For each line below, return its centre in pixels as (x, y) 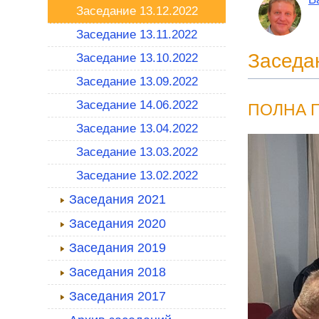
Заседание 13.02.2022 (137, 176)
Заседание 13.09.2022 (137, 82)
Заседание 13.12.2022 (137, 11)
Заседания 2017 (117, 296)
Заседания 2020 (117, 224)
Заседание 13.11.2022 (137, 35)
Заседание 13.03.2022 (137, 152)
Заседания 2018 (117, 272)
